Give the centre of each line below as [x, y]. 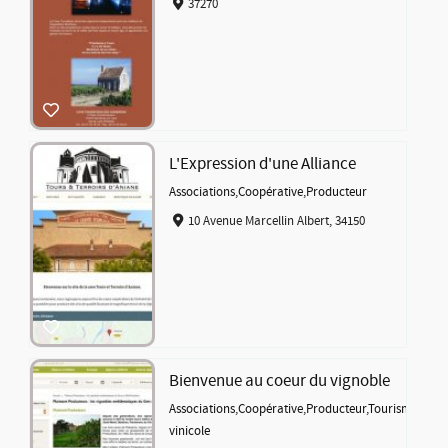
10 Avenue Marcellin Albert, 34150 [276, 220]
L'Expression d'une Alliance [263, 164]
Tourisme [393, 409]
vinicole [190, 431]
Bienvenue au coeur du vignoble [280, 381]
